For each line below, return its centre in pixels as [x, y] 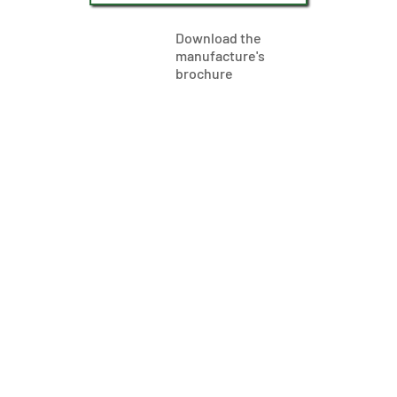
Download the [218, 38]
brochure [204, 73]
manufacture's [220, 55]
